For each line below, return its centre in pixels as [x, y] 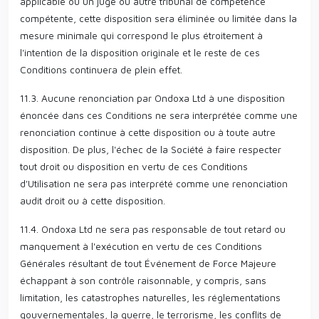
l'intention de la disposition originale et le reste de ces [140, 52]
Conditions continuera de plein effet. [101, 69]
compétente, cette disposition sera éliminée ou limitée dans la [158, 18]
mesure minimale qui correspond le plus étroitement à [141, 35]
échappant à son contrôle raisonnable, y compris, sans [143, 280]
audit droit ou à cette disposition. [93, 200]
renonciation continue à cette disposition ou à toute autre [148, 132]
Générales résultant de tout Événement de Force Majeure [148, 263]
